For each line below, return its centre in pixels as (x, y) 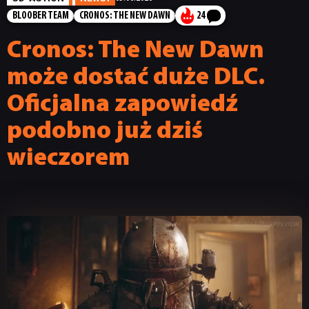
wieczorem (68, 159)
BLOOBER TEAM (40, 17)
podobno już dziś (105, 132)
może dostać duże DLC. (136, 78)
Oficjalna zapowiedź (122, 105)
